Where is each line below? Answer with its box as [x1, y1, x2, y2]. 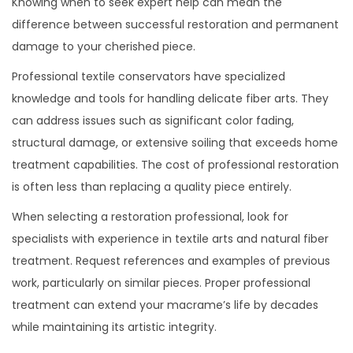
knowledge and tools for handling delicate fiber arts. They [12, 90, 329, 106]
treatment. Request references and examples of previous [12, 252, 330, 269]
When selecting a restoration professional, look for [12, 208, 288, 225]
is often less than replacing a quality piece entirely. [12, 178, 292, 195]
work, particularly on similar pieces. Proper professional [12, 274, 310, 291]
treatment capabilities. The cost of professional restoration [12, 156, 339, 173]
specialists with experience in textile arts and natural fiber [12, 230, 329, 247]
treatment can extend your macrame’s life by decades [12, 296, 318, 313]
